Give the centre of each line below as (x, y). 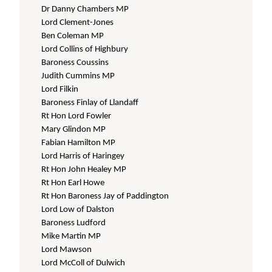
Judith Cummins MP (78, 76)
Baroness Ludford (74, 223)
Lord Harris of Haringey (83, 157)
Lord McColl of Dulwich (83, 263)
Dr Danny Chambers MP (85, 10)
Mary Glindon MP (74, 130)
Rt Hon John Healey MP (84, 170)
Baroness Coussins (75, 63)
